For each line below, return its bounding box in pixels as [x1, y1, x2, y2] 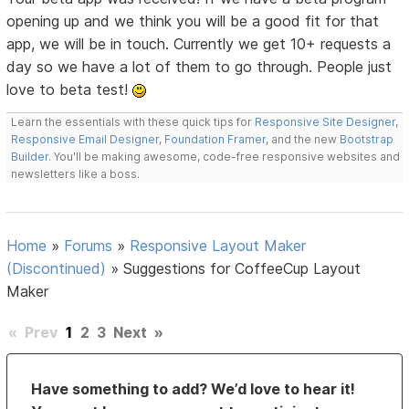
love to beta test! [6, 79, 133, 99]
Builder [11, 149, 49, 163]
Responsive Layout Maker [130, 236, 307, 255]
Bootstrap [340, 131, 394, 146]
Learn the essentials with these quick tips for [11, 114, 256, 129]
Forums [64, 236, 113, 255]
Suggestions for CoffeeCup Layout [123, 258, 362, 278]
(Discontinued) [6, 258, 107, 278]
